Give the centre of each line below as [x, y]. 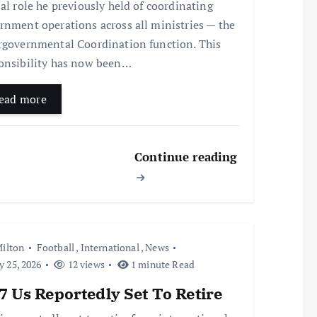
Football [56, 248]
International [110, 248]
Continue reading [186, 157]
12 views [85, 265]
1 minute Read [162, 265]
